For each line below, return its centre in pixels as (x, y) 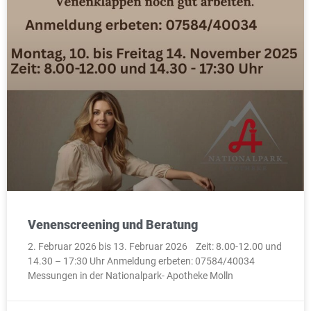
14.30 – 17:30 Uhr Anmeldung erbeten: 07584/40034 (141, 261)
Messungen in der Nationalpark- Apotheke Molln (131, 276)
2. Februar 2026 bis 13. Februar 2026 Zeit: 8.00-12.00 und (155, 247)
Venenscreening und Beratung (113, 225)
